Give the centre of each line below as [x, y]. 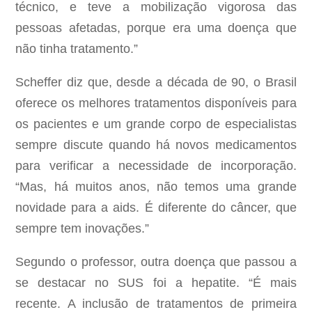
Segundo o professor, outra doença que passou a [156, 262]
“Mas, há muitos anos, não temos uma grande [156, 187]
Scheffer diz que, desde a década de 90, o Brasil [156, 83]
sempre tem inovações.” [83, 229]
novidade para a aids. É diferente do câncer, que [156, 208]
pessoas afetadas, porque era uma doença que [156, 28]
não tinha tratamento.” [77, 49]
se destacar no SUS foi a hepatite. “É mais [156, 283]
